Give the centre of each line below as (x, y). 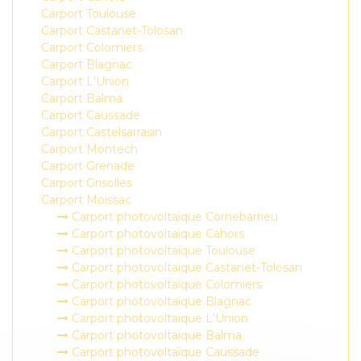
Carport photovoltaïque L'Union (158, 318)
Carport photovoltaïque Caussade (164, 352)
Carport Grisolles (87, 183)
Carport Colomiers (92, 48)
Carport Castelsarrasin (102, 132)
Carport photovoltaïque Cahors (156, 234)
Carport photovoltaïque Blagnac (160, 301)
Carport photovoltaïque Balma (155, 335)
